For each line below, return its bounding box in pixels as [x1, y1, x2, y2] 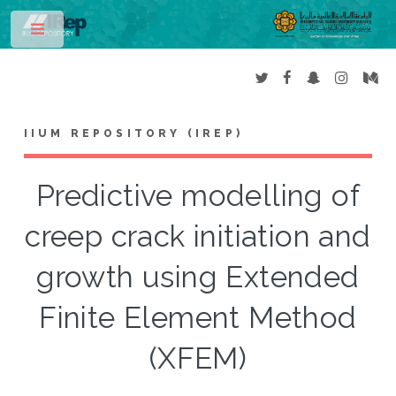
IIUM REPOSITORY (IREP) [23, 127, 244, 141]
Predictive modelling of [35, 179, 361, 214]
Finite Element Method [39, 301, 357, 336]
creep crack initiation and [25, 219, 371, 255]
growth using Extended [36, 260, 360, 295]
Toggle [77, 27, 111, 39]
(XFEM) [148, 341, 247, 377]
